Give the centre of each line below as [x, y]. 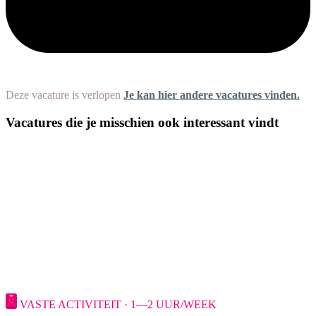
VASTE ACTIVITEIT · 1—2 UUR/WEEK [118, 305]
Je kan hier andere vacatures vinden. [212, 95]
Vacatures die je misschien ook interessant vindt [142, 122]
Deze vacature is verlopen [63, 95]
